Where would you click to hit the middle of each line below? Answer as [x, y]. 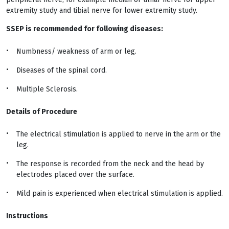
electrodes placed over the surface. [75, 175]
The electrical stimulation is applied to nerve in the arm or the [119, 134]
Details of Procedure [42, 112]
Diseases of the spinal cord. [62, 70]
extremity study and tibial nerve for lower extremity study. [102, 10]
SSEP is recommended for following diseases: [85, 29]
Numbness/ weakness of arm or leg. [76, 51]
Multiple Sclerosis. [47, 89]
